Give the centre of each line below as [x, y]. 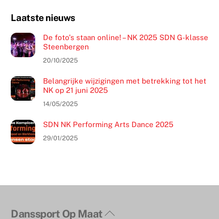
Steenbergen [66, 46]
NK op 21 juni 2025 [75, 90]
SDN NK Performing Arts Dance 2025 [108, 125]
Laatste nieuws [43, 17]
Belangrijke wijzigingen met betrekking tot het [124, 81]
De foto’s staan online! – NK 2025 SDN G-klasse [125, 37]
